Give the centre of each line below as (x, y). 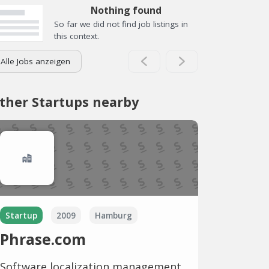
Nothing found (126, 10)
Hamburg (113, 215)
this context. (77, 36)
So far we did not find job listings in (121, 24)
